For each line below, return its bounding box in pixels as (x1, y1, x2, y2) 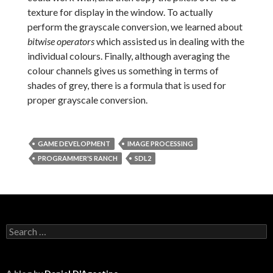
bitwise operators (27, 35, 94, 48)
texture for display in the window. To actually (27, 6, 213, 18)
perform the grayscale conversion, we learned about (27, 21, 243, 33)
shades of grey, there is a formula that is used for (27, 79, 226, 91)
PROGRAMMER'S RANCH (37, 154, 118, 163)
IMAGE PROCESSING (127, 140, 193, 148)
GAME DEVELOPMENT (37, 140, 110, 148)
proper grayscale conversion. (27, 94, 147, 106)
